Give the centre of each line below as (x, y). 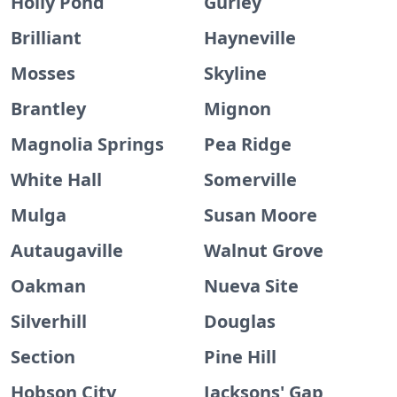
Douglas (240, 321)
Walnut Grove (264, 250)
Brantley (48, 109)
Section (43, 357)
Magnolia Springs (87, 144)
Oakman (48, 286)
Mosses (43, 73)
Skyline (235, 73)
